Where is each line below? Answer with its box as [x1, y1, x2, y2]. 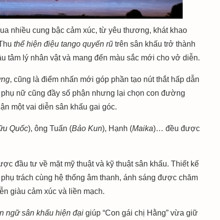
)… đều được [153, 124, 200, 133]
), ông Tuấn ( [28, 124, 72, 133]
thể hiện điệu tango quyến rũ [14, 40, 113, 49]
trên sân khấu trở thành [113, 40, 196, 49]
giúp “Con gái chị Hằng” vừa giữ [85, 209, 198, 218]
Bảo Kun [72, 124, 103, 133]
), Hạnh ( [102, 124, 133, 133]
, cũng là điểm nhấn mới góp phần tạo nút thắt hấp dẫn [10, 75, 200, 84]
